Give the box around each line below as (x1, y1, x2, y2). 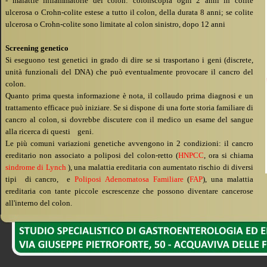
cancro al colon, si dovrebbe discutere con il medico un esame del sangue (5, 116, 253, 124)
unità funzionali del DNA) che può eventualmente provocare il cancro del (5, 68, 253, 76)
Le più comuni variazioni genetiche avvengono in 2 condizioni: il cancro (5, 139, 253, 148)
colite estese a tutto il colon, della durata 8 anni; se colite (63, 8, 254, 17)
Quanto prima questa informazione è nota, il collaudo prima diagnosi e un (5, 92, 253, 100)
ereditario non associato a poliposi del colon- (5, 151, 158, 160)
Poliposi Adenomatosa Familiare (74, 175, 184, 184)
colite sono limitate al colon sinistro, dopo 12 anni (63, 20, 225, 29)
